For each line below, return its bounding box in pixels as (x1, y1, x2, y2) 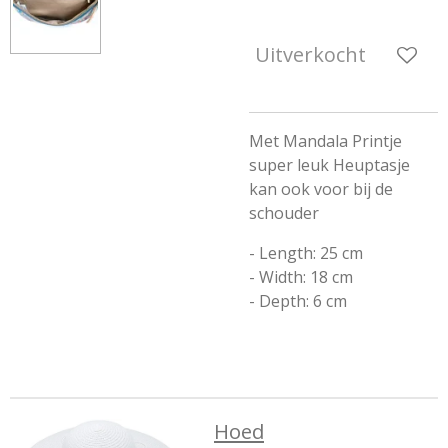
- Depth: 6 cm (249, 290, 351, 312)
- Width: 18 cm (249, 266, 357, 288)
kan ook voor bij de (249, 178, 393, 200)
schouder (249, 202, 319, 224)
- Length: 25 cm (249, 242, 367, 264)
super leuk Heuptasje (249, 154, 410, 176)
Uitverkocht (255, 41, 366, 68)
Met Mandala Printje (249, 130, 402, 152)
